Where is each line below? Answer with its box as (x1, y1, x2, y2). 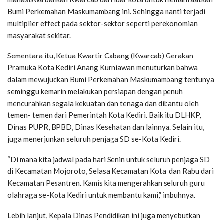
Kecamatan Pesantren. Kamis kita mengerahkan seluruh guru (7, 178, 205, 187)
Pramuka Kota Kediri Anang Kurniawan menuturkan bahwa (7, 62, 198, 72)
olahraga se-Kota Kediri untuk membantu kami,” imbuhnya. (7, 190, 195, 199)
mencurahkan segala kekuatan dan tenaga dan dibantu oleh (7, 98, 199, 108)
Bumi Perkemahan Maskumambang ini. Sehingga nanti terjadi (7, 6, 205, 16)
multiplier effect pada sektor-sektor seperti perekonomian (7, 18, 198, 28)
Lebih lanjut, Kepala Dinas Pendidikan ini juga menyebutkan (7, 210, 200, 220)
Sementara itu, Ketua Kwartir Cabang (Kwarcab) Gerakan (7, 51, 193, 60)
